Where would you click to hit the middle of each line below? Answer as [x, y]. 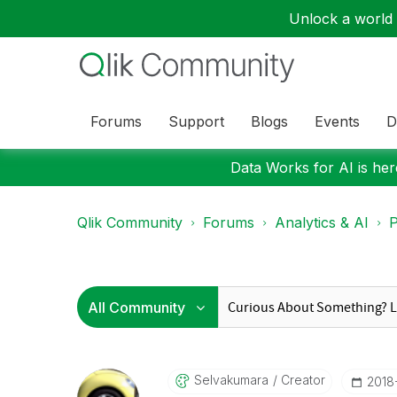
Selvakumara [231, 380]
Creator [301, 380]
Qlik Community [130, 222]
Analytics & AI [322, 222]
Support [196, 121]
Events [337, 121]
